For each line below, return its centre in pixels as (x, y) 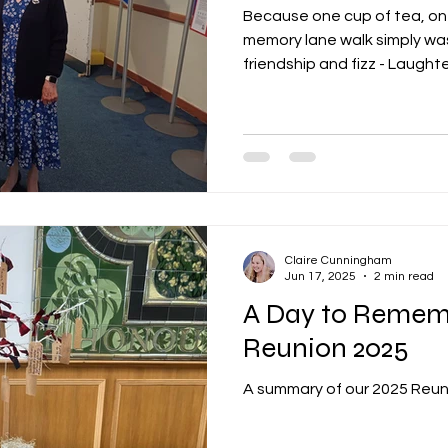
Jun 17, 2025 (320, 276)
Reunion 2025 (326, 347)
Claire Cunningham (338, 260)
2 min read (404, 276)
